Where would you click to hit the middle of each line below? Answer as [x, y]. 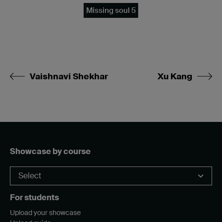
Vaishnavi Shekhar [69, 76]
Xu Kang [175, 76]
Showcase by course [50, 151]
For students [34, 197]
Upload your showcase [45, 212]
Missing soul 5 [111, 10]
